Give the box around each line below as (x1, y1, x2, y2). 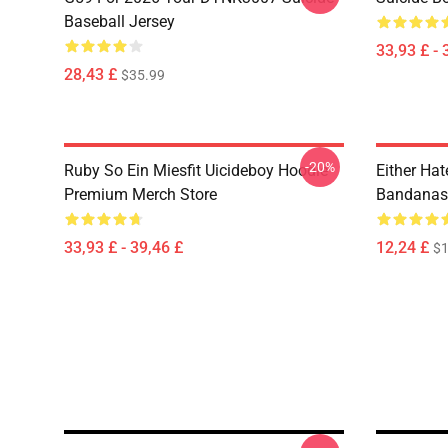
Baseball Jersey (64, 12, 175, 31)
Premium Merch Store (64, 185, 217, 204)
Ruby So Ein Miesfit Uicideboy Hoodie (64, 161, 328, 180)
